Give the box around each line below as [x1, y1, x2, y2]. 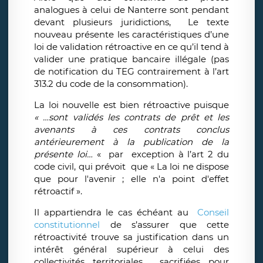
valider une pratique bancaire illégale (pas [34, 53, 229, 65]
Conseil [197, 207, 229, 218]
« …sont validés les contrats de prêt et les [34, 112, 229, 123]
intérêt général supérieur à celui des [34, 244, 229, 255]
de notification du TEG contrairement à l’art [34, 66, 229, 77]
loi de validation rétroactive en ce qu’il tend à [34, 41, 229, 53]
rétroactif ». [34, 186, 82, 197]
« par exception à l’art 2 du [92, 149, 230, 160]
